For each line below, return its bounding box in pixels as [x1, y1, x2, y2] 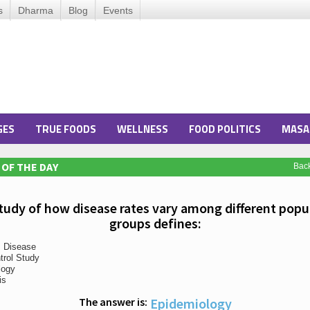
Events [103, 5, 133, 16]
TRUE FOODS [35, 121, 96, 137]
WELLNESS [117, 121, 168, 137]
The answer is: [78, 295, 147, 309]
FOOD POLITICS [189, 121, 261, 137]
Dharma [18, 5, 53, 16]
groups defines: [109, 215, 201, 232]
